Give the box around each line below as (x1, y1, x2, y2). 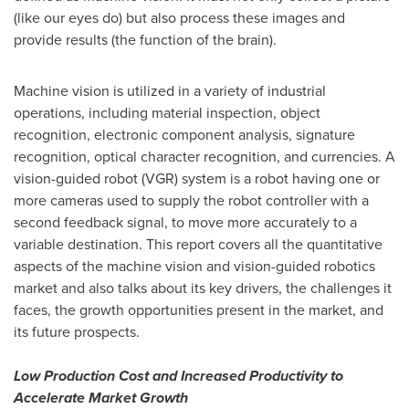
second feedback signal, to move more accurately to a (14, 212, 357, 233)
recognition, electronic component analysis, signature (14, 124, 355, 145)
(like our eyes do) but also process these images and (14, 7, 345, 28)
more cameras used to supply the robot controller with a (14, 190, 369, 211)
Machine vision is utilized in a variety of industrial (14, 80, 326, 101)
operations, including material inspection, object (14, 102, 320, 123)
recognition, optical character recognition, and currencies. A (14, 146, 395, 167)
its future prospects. (14, 321, 140, 342)
